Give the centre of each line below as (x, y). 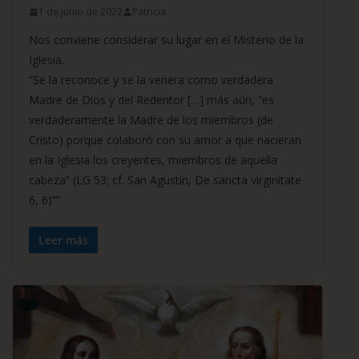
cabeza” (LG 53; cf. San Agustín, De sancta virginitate (165, 180)
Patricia (149, 12)
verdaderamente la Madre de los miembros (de (151, 120)
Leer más (63, 240)
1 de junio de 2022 (81, 12)
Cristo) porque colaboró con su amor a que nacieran (165, 140)
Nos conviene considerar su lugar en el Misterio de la (166, 40)
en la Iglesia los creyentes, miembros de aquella (153, 160)
